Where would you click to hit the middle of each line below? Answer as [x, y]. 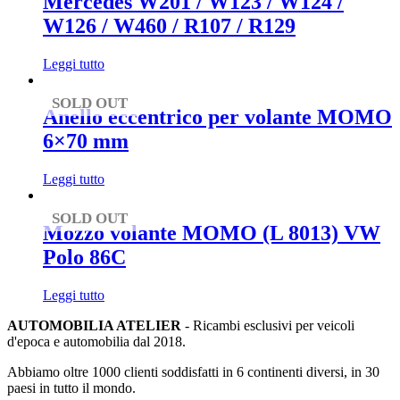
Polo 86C [84, 258]
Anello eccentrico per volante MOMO [217, 117]
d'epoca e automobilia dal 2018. [96, 342]
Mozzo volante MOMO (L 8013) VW [212, 233]
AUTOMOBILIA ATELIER [94, 326]
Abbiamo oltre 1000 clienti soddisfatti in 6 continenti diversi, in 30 [193, 372]
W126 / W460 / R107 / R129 [169, 25]
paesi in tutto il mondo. [71, 388]
